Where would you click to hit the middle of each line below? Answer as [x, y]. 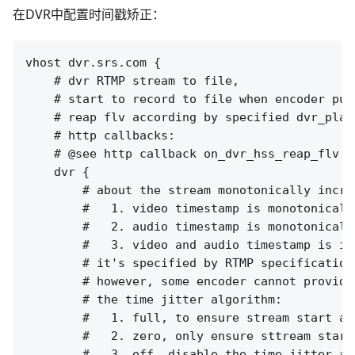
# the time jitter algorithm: [154, 300]
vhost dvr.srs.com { [93, 63]
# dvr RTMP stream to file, [132, 81]
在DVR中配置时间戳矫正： [89, 15]
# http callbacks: [100, 136]
